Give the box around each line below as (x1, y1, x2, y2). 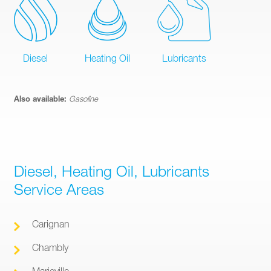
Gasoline (67, 93, 98, 103)
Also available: (14, 93, 67, 103)
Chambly (32, 241, 68, 253)
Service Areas (14, 180, 104, 198)
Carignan (32, 218, 70, 229)
